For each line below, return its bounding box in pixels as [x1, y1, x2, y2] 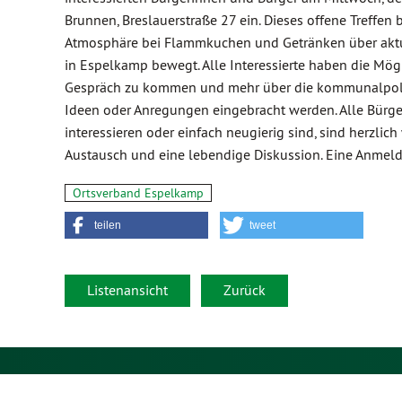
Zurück [223, 281, 266, 299]
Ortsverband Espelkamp [73, 185, 204, 201]
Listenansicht [87, 281, 168, 299]
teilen [94, 219, 121, 232]
